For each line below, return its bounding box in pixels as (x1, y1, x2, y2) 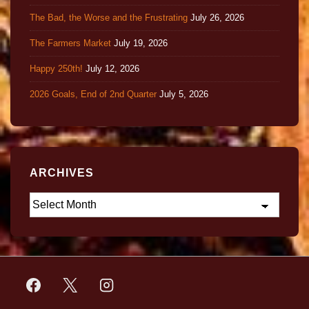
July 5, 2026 (159, 88, 208, 99)
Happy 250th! (30, 63, 83, 74)
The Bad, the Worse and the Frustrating (30, 12, 188, 23)
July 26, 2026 (190, 12, 244, 23)
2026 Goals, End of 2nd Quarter (30, 88, 157, 99)
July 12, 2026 (86, 63, 139, 74)
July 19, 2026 (114, 37, 168, 48)
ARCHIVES (30, 166, 94, 179)
